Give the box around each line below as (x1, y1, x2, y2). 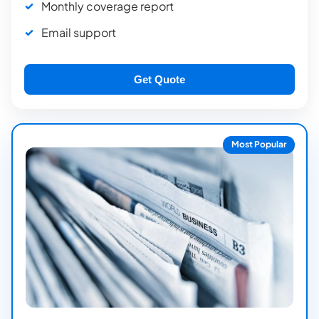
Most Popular (231, 139, 286, 150)
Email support (41, 25, 117, 41)
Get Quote (134, 73, 185, 85)
